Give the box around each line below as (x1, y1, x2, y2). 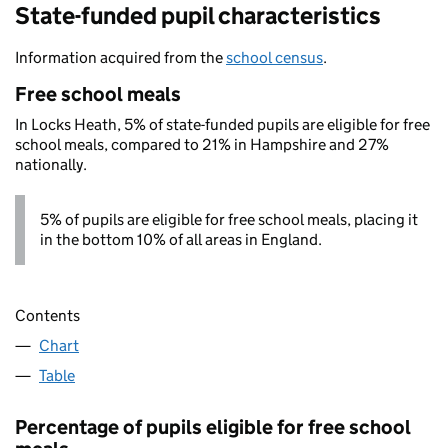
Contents (15, 306, 80, 326)
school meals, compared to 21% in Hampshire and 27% (15, 135, 389, 154)
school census (226, 48, 323, 67)
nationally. (15, 155, 87, 174)
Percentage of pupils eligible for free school (15, 415, 411, 440)
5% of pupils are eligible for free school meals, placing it (40, 210, 418, 229)
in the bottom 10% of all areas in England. (40, 230, 322, 249)
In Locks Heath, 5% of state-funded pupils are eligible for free (15, 115, 430, 134)
